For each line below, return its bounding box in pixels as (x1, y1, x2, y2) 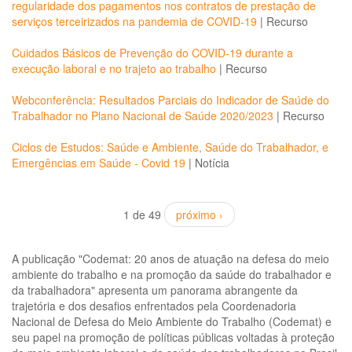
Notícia (195, 155, 229, 170)
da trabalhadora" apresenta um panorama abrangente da (12, 282, 298, 298)
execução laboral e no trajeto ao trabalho (12, 60, 216, 76)
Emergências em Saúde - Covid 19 (12, 155, 185, 170)
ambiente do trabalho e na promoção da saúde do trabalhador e (12, 266, 332, 282)
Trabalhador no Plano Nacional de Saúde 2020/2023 (12, 108, 273, 123)
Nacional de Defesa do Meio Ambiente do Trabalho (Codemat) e (12, 313, 332, 329)
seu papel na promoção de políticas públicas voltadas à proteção (12, 329, 335, 345)
